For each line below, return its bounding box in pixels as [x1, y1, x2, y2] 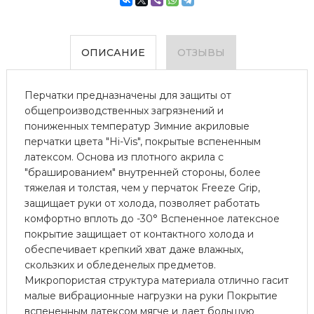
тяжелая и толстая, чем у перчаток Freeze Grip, [24, 181, 260, 194]
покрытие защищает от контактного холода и [24, 227, 254, 240]
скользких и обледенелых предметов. [24, 258, 216, 271]
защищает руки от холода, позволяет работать [24, 196, 259, 210]
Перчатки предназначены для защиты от [24, 88, 231, 102]
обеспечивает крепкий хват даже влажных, [24, 243, 243, 256]
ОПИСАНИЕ [81, 46, 146, 59]
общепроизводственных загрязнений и [24, 104, 224, 117]
